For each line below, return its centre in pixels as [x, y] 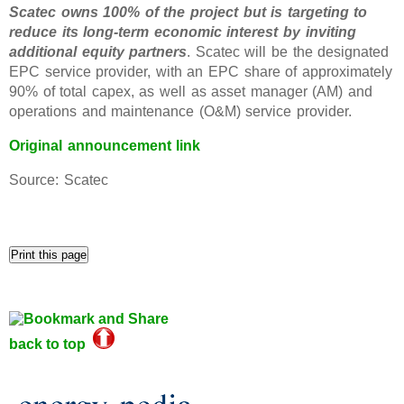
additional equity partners [98, 52]
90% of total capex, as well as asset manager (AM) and [191, 92]
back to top [51, 344]
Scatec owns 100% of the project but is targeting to [188, 13]
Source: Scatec [59, 180]
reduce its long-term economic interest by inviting [183, 32]
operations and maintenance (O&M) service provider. [180, 112]
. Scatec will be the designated [288, 52]
